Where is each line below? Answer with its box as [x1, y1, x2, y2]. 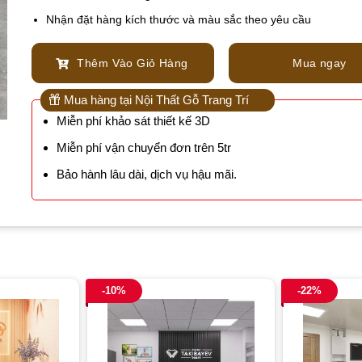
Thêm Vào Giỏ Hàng [73, 56, 188, 69]
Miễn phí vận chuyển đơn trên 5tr [56, 141, 231, 155]
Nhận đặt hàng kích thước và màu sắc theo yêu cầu [46, 12, 312, 26]
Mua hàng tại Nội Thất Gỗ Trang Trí [61, 93, 249, 107]
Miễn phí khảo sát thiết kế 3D [56, 114, 210, 128]
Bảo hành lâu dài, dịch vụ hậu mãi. [56, 167, 237, 182]
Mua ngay [293, 56, 347, 69]
